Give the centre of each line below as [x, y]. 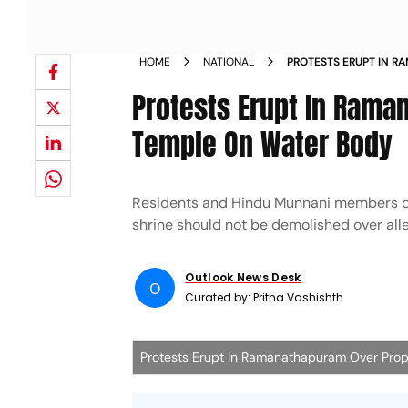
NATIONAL [229, 62]
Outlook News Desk [243, 277]
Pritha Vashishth [299, 297]
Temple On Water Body [263, 144]
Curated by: [219, 297]
